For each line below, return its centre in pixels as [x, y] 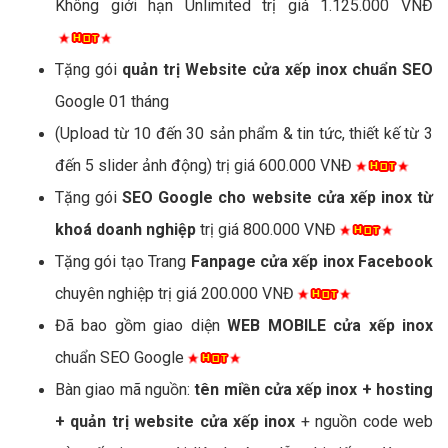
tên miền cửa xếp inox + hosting [314, 389]
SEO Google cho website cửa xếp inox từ [278, 197]
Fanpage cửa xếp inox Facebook [311, 261]
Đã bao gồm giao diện [141, 325]
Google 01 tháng [112, 101]
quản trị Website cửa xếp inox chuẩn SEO [277, 69]
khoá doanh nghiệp [125, 229]
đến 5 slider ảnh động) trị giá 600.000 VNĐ [203, 165]
